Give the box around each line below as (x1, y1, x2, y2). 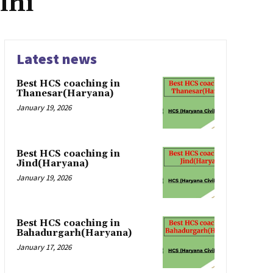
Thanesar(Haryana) (16, 88, 113, 100)
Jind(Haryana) (16, 157, 88, 169)
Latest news (16, 49, 97, 69)
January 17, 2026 (16, 242, 71, 253)
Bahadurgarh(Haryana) (16, 227, 132, 239)
